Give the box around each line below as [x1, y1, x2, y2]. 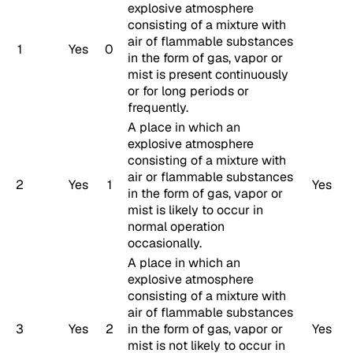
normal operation [128, 217, 225, 235]
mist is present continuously [128, 65, 288, 83]
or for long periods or [128, 82, 249, 99]
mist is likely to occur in [128, 201, 263, 218]
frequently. [128, 98, 188, 116]
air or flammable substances [128, 168, 293, 185]
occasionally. [128, 234, 202, 251]
